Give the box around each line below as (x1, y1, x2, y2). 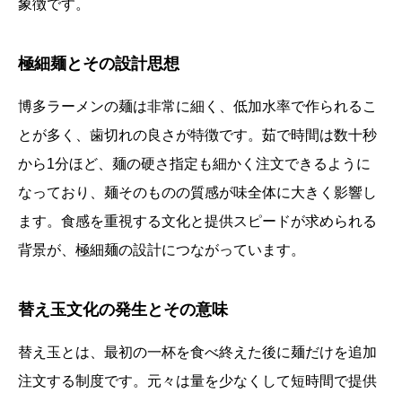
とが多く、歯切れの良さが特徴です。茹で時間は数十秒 (18, 127, 377, 144)
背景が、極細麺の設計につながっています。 (18, 242, 305, 258)
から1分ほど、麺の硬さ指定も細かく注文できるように (18, 156, 371, 172)
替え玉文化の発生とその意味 (18, 301, 228, 319)
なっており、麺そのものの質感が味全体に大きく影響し (18, 185, 377, 201)
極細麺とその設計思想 (18, 55, 179, 74)
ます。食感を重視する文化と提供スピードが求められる (18, 214, 377, 230)
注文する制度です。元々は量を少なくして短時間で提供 (18, 373, 377, 389)
